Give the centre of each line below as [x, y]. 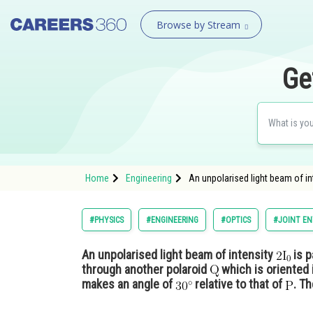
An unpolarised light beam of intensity [179, 255]
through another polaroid [146, 269]
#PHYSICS [107, 220]
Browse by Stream [198, 25]
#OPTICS [236, 220]
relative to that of [239, 284]
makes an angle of [129, 284]
